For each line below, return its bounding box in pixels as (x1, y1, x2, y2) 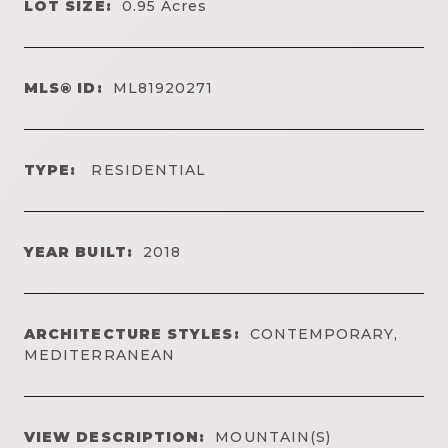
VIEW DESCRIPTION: (24, 427, 206, 446)
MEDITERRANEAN (24, 345, 176, 364)
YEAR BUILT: (24, 242, 133, 261)
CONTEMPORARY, (249, 324, 398, 343)
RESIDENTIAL (86, 160, 207, 179)
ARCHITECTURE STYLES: (24, 324, 240, 343)
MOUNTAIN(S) (215, 427, 332, 446)
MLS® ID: (24, 78, 103, 97)
